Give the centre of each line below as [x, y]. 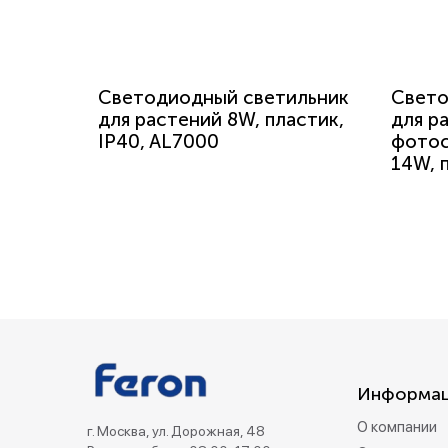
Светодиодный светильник [223, 97]
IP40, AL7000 [158, 141]
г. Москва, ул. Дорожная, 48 [176, 431]
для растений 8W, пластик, [221, 119]
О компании [397, 427]
